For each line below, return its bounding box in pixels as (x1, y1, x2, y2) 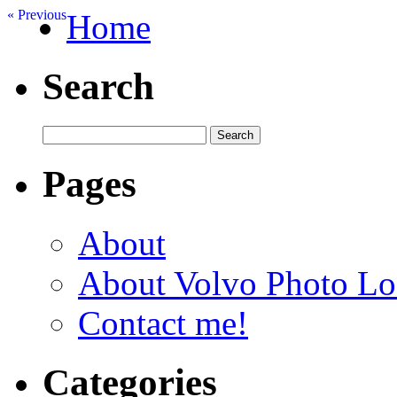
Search (43, 66, 154, 108)
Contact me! (78, 304, 248, 343)
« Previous (7, 7, 66, 23)
